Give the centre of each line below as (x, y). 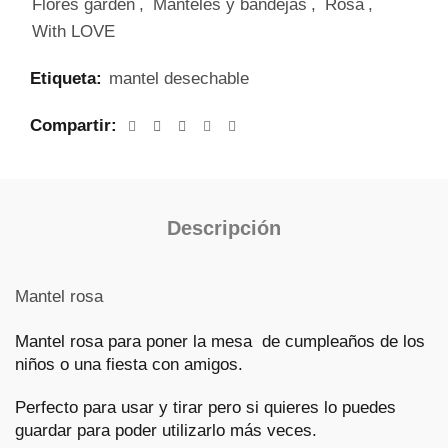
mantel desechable (179, 79)
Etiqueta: (68, 79)
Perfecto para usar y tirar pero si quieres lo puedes (205, 408)
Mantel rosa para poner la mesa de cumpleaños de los (220, 342)
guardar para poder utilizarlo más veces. (166, 431)
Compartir (70, 126)
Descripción (224, 228)
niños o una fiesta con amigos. (129, 365)
